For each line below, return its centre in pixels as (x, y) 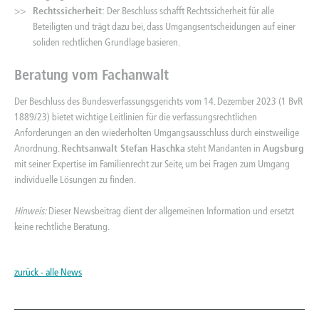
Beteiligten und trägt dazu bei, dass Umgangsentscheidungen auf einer (164, 26)
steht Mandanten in (224, 148)
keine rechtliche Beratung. (62, 226)
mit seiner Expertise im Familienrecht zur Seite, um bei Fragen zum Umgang (152, 164)
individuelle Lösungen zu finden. (75, 179)
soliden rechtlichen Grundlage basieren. (106, 42)
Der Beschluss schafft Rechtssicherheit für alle (189, 11)
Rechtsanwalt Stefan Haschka (123, 148)
